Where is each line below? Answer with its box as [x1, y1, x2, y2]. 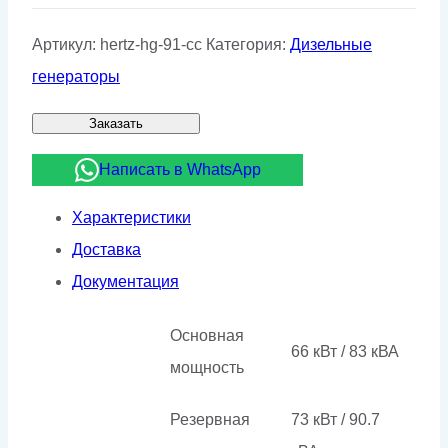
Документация [72, 272, 179, 290]
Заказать [89, 115, 143, 131]
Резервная [170, 410, 250, 428]
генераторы [32, 67, 120, 85]
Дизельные [290, 35, 372, 53]
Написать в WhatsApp [98, 160, 261, 178]
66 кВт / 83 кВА [291, 342, 399, 360]
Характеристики [72, 208, 191, 226]
